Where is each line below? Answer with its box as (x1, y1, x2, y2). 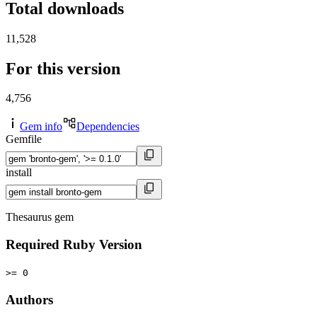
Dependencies (76, 120, 139, 133)
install (6, 166, 32, 179)
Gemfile (6, 133, 42, 146)
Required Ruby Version (6, 237, 142, 253)
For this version (6, 59, 120, 78)
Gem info (20, 120, 62, 133)
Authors (6, 292, 53, 307)
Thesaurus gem (6, 211, 74, 224)
